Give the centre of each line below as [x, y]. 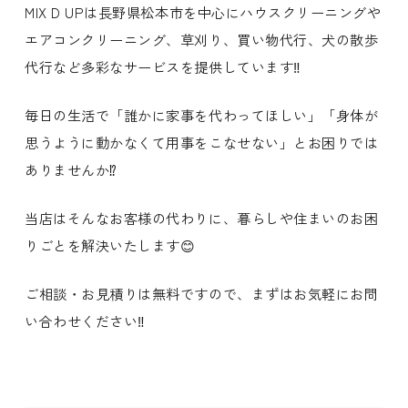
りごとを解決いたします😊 [110, 245]
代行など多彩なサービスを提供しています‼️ [163, 67]
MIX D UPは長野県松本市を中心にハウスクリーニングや [203, 12]
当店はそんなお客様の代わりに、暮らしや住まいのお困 [202, 218]
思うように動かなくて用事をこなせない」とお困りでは [202, 143]
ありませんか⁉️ [71, 170]
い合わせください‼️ [85, 321]
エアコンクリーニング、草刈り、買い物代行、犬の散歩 [202, 40]
